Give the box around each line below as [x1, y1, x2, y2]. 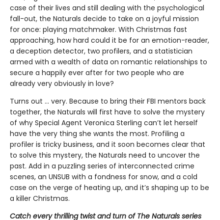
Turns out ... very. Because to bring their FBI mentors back [10, 96, 206, 106]
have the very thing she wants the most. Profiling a [10, 128, 185, 138]
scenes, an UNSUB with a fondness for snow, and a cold [10, 171, 197, 182]
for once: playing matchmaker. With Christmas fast [10, 24, 187, 34]
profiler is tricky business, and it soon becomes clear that [10, 139, 205, 149]
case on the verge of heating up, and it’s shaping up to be [10, 182, 209, 192]
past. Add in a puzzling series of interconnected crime [10, 161, 194, 171]
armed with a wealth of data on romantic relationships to [10, 56, 207, 67]
